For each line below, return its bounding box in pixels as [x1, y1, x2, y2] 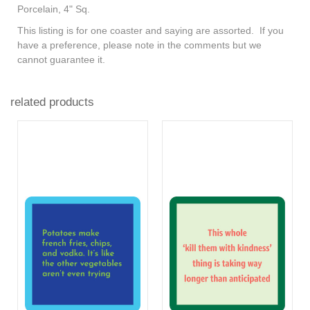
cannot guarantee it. [17, 53, 111, 65]
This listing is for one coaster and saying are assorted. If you [17, 24, 284, 36]
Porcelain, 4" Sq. [17, 3, 93, 15]
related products [10, 95, 94, 109]
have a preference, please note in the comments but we [17, 39, 262, 51]
